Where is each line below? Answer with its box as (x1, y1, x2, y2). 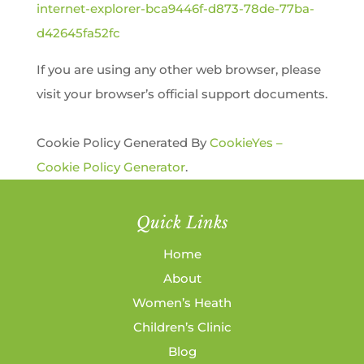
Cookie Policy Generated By (36, 135, 210, 150)
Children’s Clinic (132, 318, 232, 335)
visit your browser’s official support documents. (36, 86, 327, 102)
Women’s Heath (132, 294, 232, 310)
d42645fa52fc (36, 25, 120, 41)
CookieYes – (209, 135, 283, 150)
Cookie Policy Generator (36, 159, 185, 175)
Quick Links (136, 212, 228, 232)
